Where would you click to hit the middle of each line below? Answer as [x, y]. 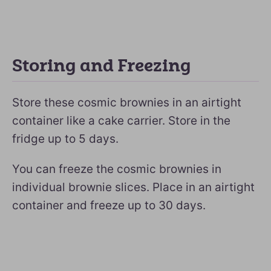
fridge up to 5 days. [65, 139]
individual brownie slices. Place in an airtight [133, 187]
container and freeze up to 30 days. [109, 205]
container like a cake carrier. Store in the [121, 121]
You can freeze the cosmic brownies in [117, 169]
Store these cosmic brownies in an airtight [127, 103]
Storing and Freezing [102, 66]
